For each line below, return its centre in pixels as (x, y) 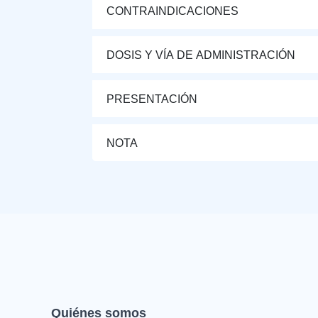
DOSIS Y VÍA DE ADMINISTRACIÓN (201, 55)
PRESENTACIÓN (152, 99)
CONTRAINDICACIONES (172, 11)
